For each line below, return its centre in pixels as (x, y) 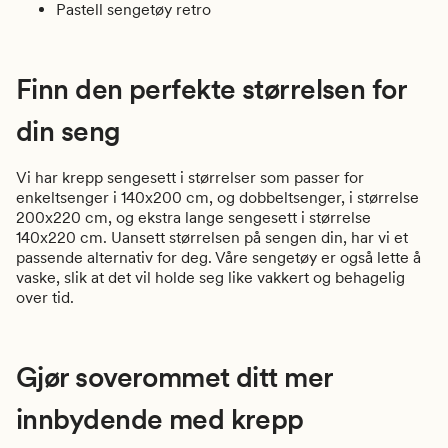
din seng (68, 131)
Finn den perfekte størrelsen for (211, 89)
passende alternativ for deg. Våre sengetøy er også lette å (218, 258)
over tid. (45, 298)
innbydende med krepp (160, 419)
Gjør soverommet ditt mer (174, 377)
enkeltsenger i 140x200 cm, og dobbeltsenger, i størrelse (217, 198)
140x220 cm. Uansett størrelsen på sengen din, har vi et (212, 238)
